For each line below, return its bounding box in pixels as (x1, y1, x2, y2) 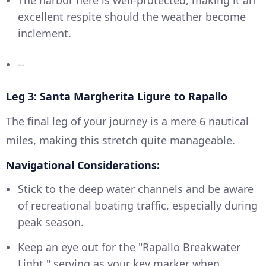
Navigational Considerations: (6, 157, 160, 172)
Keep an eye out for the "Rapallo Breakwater (18, 239, 240, 254)
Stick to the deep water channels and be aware (18, 181, 254, 196)
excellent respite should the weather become (18, 9, 246, 24)
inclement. (18, 26, 71, 40)
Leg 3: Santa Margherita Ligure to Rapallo (6, 88, 227, 103)
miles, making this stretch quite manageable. (6, 132, 235, 147)
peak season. (18, 214, 84, 229)
